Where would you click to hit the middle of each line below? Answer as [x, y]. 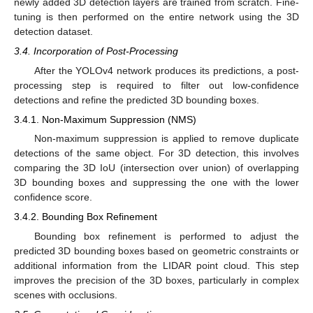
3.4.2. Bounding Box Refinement [86, 217]
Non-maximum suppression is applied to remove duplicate [166, 139]
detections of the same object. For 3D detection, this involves [156, 153]
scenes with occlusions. [66, 294]
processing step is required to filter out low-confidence [156, 85]
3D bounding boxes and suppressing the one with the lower [156, 183]
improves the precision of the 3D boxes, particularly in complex [156, 280]
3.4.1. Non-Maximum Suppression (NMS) [105, 120]
